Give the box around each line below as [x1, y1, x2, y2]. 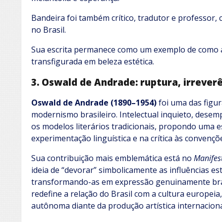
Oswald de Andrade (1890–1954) [31, 97, 157, 108]
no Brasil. [31, 24, 66, 36]
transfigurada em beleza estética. [31, 56, 154, 67]
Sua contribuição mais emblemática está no [31, 152, 194, 164]
